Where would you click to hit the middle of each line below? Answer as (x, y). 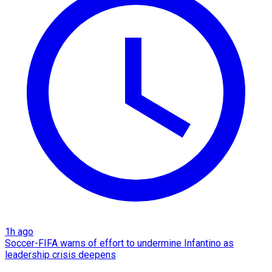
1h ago (19, 231)
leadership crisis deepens (60, 254)
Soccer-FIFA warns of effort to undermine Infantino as (119, 243)
